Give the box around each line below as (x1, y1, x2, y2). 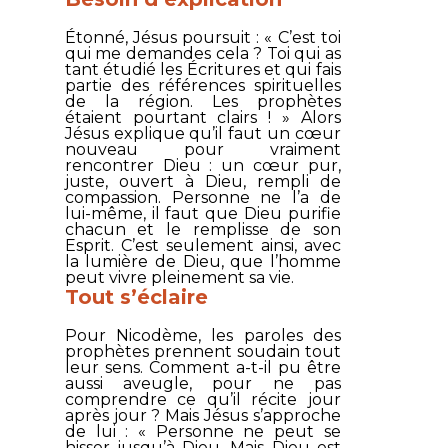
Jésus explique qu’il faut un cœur (64, 123, 341, 143)
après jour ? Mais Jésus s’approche (64, 405, 341, 425)
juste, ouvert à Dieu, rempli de (64, 171, 341, 191)
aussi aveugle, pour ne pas (64, 373, 341, 393)
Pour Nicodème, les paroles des (64, 325, 341, 345)
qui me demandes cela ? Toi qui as (64, 43, 341, 63)
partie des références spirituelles (64, 75, 341, 95)
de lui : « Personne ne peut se (64, 421, 341, 441)
